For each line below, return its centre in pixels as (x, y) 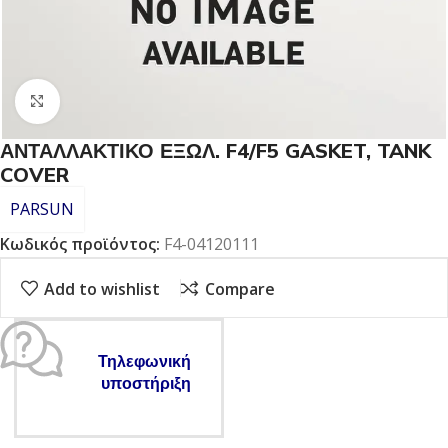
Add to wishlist (102, 288)
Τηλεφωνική (144, 362)
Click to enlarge (115, 102)
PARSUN (42, 209)
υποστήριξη (146, 384)
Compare (239, 288)
